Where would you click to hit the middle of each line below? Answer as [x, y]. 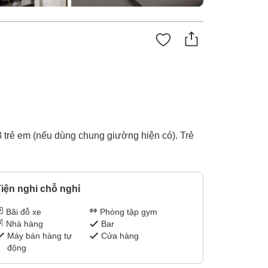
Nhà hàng [24, 224]
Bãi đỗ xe [23, 212]
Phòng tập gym [129, 212]
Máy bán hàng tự [39, 236]
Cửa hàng [120, 236]
